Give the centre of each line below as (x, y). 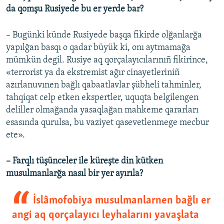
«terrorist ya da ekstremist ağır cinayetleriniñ (93, 73)
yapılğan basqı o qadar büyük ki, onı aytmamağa (98, 48)
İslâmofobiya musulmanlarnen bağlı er (121, 201)
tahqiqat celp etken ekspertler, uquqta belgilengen (102, 98)
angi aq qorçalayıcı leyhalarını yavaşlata (105, 215)
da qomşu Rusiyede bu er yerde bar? (75, 9)
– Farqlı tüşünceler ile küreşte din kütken (84, 161)
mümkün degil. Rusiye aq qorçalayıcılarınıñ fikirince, (107, 60)
